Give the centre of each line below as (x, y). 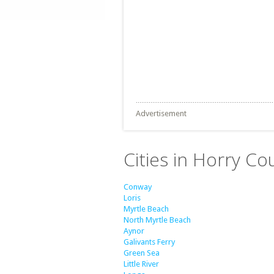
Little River (141, 264)
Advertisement (161, 113)
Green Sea (142, 253)
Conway (138, 187)
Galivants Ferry (149, 242)
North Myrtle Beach (157, 220)
